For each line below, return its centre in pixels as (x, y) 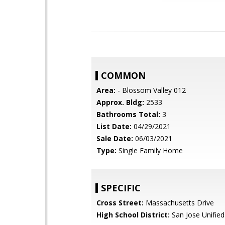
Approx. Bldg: (120, 102)
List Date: (114, 127)
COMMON (123, 76)
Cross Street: (120, 203)
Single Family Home (150, 151)
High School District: (133, 215)
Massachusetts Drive (179, 203)
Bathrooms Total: (128, 115)
